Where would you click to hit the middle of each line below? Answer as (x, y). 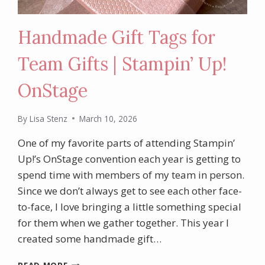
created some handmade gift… (90, 238)
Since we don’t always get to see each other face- (130, 190)
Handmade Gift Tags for (117, 38)
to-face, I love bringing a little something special (130, 206)
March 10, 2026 (108, 118)
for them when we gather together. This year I (124, 222)
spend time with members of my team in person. (131, 174)
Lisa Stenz (48, 118)
